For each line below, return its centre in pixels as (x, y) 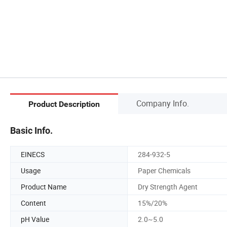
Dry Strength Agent (168, 186)
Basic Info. (31, 130)
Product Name (44, 186)
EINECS (33, 154)
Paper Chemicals (164, 170)
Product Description (64, 104)
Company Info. (163, 103)
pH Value (35, 219)
